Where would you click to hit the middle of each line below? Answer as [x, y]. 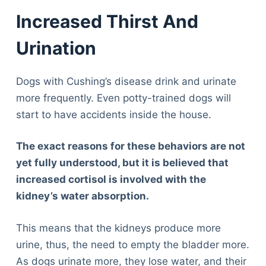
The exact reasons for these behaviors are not [130, 146]
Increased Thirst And [107, 21]
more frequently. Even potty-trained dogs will [123, 98]
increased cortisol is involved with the [111, 180]
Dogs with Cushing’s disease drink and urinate [126, 81]
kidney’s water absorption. [82, 196]
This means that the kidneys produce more [118, 228]
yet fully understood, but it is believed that [122, 163]
